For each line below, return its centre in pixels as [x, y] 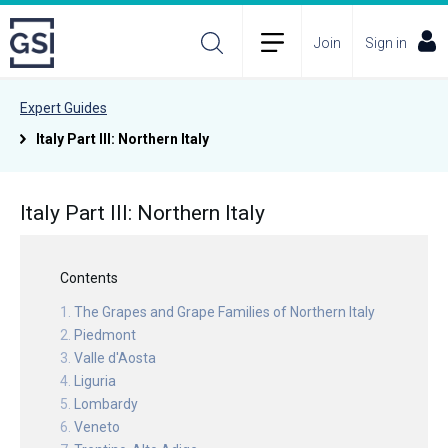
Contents [89, 278]
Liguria [95, 381]
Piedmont [105, 335]
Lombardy [106, 404]
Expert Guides [63, 108]
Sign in [386, 42]
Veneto [97, 427]
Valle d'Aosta [115, 358]
